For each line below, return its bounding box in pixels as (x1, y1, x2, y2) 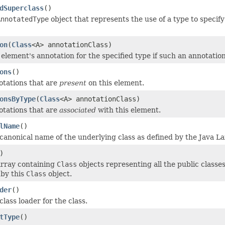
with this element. (96, 105, 161, 114)
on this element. (86, 78, 144, 87)
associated (59, 105, 96, 114)
